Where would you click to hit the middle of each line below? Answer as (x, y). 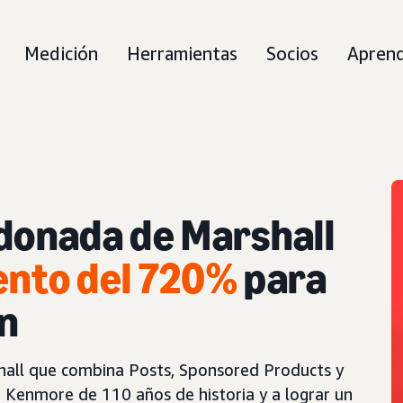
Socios (292, 54)
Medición (61, 54)
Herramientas (182, 54)
